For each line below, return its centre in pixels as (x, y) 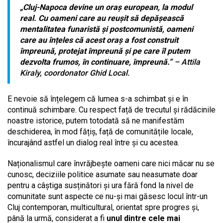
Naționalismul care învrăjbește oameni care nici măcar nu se (111, 163)
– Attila (187, 62)
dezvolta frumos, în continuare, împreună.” (97, 62)
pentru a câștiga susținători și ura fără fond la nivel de (101, 185)
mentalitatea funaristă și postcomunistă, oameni (107, 29)
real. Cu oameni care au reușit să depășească (102, 18)
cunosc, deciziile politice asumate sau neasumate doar (103, 174)
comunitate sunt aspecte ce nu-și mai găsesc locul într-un (108, 196)
